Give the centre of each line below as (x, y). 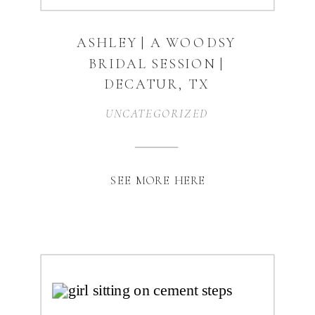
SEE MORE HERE (158, 180)
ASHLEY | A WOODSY (156, 43)
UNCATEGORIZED (157, 113)
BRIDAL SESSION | (156, 64)
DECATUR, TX (157, 84)
